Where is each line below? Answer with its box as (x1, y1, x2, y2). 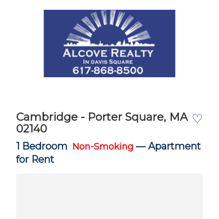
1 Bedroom (16, 140, 72, 152)
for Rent (16, 153, 54, 165)
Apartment (148, 140, 201, 152)
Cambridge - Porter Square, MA (16, 110, 188, 124)
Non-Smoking (72, 141, 133, 152)
